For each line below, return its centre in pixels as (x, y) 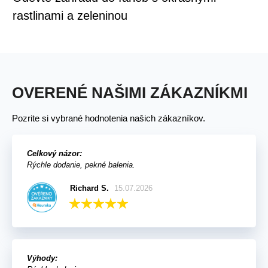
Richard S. (89, 188)
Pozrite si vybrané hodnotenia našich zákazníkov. (109, 118)
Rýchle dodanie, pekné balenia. (81, 165)
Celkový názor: (54, 154)
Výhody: (42, 258)
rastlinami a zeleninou (70, 16)
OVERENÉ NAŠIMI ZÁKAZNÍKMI (130, 93)
